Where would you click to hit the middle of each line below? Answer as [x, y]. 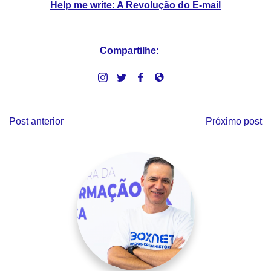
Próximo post [234, 122]
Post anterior [36, 122]
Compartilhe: [129, 51]
